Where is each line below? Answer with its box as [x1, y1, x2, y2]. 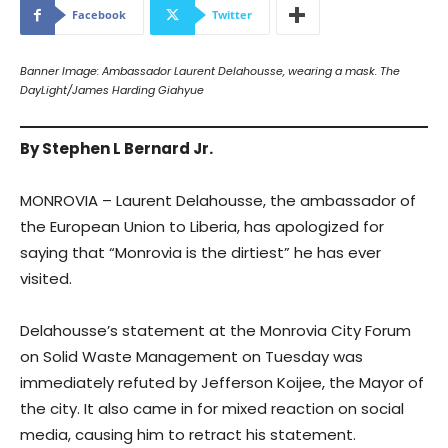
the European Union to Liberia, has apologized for [20, 215, 384, 237]
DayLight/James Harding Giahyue [20, 82, 204, 99]
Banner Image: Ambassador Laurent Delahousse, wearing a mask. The [20, 63, 400, 80]
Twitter [212, 7, 252, 23]
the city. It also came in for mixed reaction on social [20, 397, 404, 419]
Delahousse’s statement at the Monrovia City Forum [20, 319, 411, 341]
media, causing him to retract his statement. [20, 423, 364, 445]
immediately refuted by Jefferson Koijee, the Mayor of [20, 371, 424, 393]
